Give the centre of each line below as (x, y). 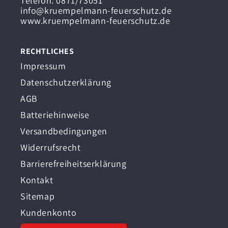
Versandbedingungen (64, 131)
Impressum (43, 66)
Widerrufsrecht (51, 148)
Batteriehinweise (55, 115)
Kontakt (37, 180)
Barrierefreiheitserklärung (74, 164)
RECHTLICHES (47, 51)
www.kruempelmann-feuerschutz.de (95, 21)
